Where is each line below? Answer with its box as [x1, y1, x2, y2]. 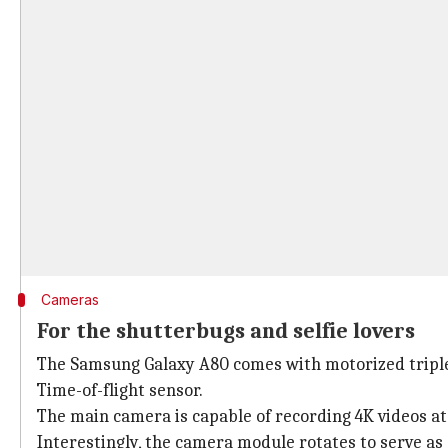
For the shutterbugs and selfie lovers [37, 318, 415, 344]
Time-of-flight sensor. [37, 380, 203, 401]
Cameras [40, 291, 99, 308]
